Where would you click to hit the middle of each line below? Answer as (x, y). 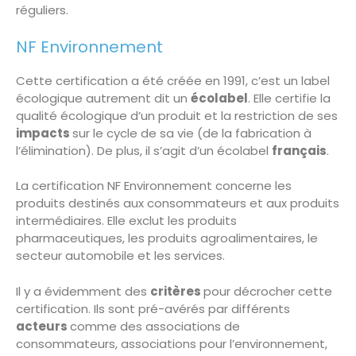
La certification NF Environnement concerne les (154, 186)
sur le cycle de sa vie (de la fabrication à (192, 133)
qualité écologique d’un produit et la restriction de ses (177, 115)
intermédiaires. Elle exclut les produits (126, 221)
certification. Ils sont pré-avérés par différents (153, 308)
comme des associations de (155, 326)
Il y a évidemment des (83, 291)
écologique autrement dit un (103, 98)
